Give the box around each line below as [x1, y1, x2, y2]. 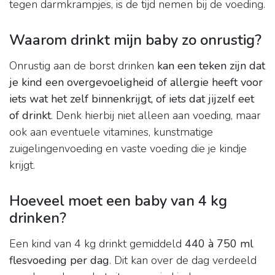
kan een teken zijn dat [157, 58, 265, 74]
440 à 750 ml [185, 236, 254, 252]
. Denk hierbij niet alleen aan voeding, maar [51, 108, 261, 123]
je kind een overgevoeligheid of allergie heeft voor [9, 75, 263, 90]
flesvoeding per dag [9, 253, 109, 268]
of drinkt [9, 108, 51, 123]
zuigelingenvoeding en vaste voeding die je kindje [9, 141, 247, 157]
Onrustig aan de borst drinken [9, 58, 157, 74]
